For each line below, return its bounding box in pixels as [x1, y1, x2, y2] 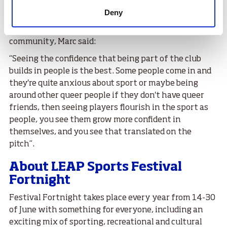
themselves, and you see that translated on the [9, 128, 192, 136]
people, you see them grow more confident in [9, 116, 181, 124]
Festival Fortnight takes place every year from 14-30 [9, 194, 215, 202]
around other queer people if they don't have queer [9, 91, 204, 100]
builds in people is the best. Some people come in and [9, 67, 211, 75]
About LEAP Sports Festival [9, 161, 182, 173]
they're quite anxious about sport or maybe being [9, 79, 198, 88]
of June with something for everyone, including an [9, 206, 203, 214]
